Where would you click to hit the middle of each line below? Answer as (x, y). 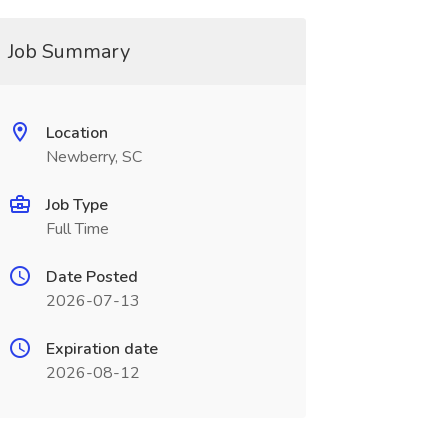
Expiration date (101, 349)
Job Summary (68, 51)
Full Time (77, 229)
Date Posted (91, 277)
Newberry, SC (93, 157)
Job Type (76, 205)
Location (76, 133)
